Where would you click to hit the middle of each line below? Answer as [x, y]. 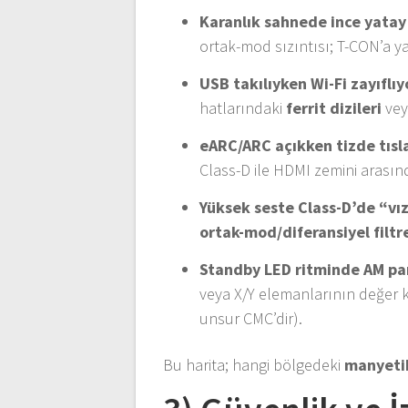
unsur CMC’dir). [251, 318]
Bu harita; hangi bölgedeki [254, 364]
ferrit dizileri [334, 107]
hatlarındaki [243, 107]
